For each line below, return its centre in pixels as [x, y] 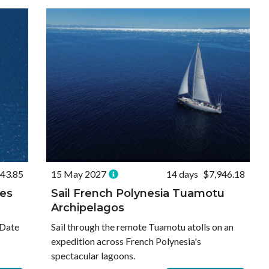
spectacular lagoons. [93, 255]
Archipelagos [88, 208]
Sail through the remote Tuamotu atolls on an [143, 227]
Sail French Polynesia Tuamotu [138, 193]
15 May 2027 [79, 174]
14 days [182, 174]
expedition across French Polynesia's [126, 241]
